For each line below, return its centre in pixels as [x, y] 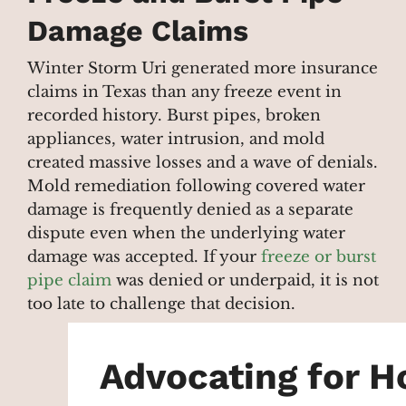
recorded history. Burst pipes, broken [174, 116]
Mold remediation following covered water [196, 187]
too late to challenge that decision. [161, 304]
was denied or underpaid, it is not [245, 281]
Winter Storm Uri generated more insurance [203, 69]
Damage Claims [138, 31]
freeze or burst [319, 257]
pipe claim [69, 281]
